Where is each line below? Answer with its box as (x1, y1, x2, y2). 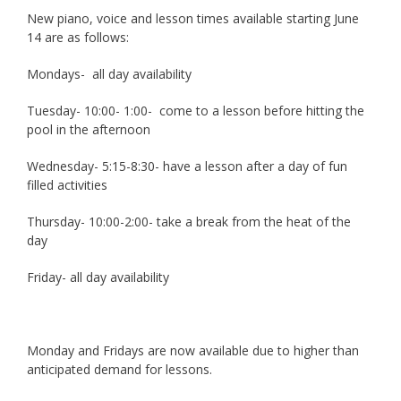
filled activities (27, 175, 107, 193)
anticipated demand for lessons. (27, 360, 212, 378)
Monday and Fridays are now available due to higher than (27, 341, 359, 359)
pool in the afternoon (27, 120, 150, 138)
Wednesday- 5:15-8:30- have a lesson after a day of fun (27, 157, 347, 175)
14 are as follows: (27, 28, 129, 46)
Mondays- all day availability (27, 64, 192, 82)
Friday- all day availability (27, 268, 169, 286)
